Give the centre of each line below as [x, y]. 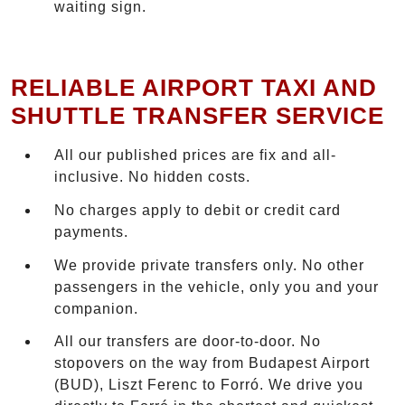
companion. [96, 308]
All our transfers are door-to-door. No [188, 342]
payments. [91, 231]
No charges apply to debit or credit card [198, 210]
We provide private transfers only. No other [209, 265]
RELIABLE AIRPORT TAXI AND [194, 87]
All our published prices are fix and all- [195, 155]
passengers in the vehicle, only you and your [217, 287]
